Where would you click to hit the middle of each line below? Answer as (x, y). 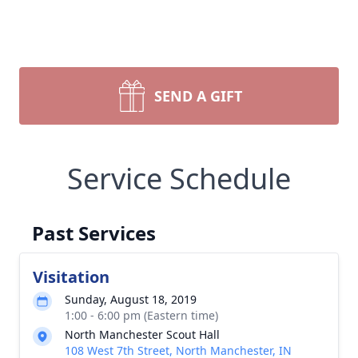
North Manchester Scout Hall (142, 334)
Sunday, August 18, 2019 (131, 299)
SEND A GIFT (198, 96)
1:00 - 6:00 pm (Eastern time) (141, 315)
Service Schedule (179, 179)
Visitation (71, 277)
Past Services (94, 233)
